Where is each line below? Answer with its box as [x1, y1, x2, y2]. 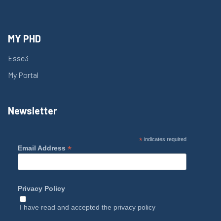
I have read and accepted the [20, 203, 113, 212]
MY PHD [8, 32, 41, 44]
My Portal [8, 70, 38, 79]
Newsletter [8, 104, 57, 116]
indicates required [142, 136, 186, 142]
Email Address [18, 144, 68, 152]
